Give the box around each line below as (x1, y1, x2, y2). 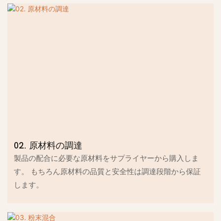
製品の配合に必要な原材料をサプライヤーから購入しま (14, 152, 199, 165)
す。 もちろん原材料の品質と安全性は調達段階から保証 (14, 166, 201, 178)
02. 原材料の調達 (14, 140, 83, 151)
